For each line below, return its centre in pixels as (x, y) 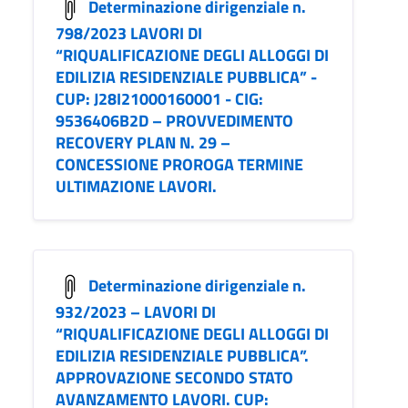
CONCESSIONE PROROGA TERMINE (179, 165)
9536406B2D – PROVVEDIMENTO (174, 121)
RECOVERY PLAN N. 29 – (143, 143)
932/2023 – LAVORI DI (136, 312)
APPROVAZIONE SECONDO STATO (174, 378)
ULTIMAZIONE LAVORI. (136, 187)
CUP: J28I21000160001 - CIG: (159, 99)
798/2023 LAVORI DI (129, 34)
